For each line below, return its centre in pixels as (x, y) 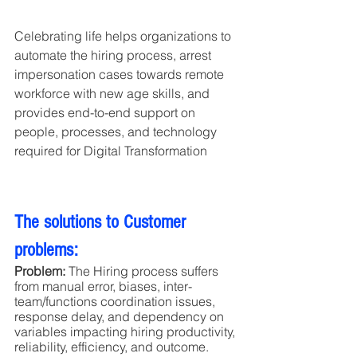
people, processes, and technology (117, 132)
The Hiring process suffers (143, 271)
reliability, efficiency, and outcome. (112, 347)
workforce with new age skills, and (114, 94)
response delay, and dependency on (121, 317)
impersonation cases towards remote (121, 75)
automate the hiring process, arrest (114, 55)
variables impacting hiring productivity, (126, 332)
